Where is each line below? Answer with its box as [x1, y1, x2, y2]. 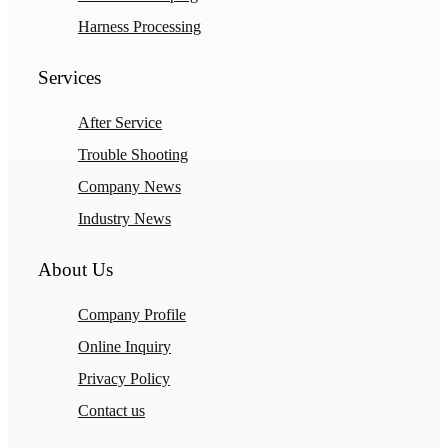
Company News [78, 178, 181, 196]
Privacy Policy [78, 370, 170, 388]
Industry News [78, 210, 171, 228]
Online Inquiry [78, 338, 171, 356]
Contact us [78, 402, 145, 420]
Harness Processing [78, 18, 201, 36]
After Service [78, 114, 162, 132]
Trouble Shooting [78, 146, 188, 164]
